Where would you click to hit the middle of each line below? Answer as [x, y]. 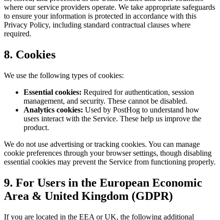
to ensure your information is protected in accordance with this [100, 16]
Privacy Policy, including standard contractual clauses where [97, 25]
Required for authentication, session [138, 92]
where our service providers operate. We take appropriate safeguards [110, 7]
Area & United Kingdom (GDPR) [88, 196]
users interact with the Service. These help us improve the [112, 118]
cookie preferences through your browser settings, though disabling [108, 153]
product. [36, 127]
